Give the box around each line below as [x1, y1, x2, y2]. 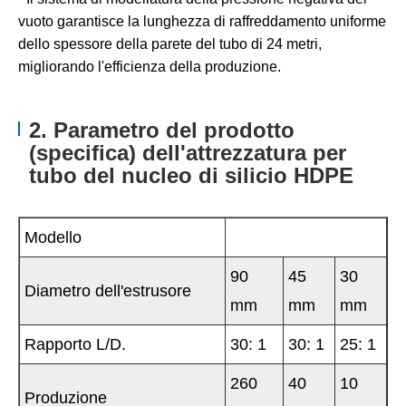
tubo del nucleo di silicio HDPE [28, 163, 353, 188]
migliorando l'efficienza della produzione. [18, 59, 281, 75]
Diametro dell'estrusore [24, 282, 191, 301]
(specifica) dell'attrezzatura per [28, 140, 346, 166]
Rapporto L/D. [24, 335, 126, 354]
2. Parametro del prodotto [28, 118, 295, 143]
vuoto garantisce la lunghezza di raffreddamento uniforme [18, 14, 386, 30]
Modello [24, 228, 82, 247]
